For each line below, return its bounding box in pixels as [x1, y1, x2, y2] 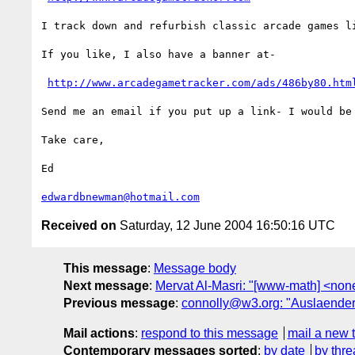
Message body [154, 261, 236, 275]
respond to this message [141, 326, 278, 340]
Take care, [41, 133, 111, 146]
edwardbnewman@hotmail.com [41, 190, 200, 203]
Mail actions [63, 326, 135, 340]
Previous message [63, 296, 175, 310]
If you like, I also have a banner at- [41, 48, 288, 60]
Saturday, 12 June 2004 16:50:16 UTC [116, 218, 335, 232]
